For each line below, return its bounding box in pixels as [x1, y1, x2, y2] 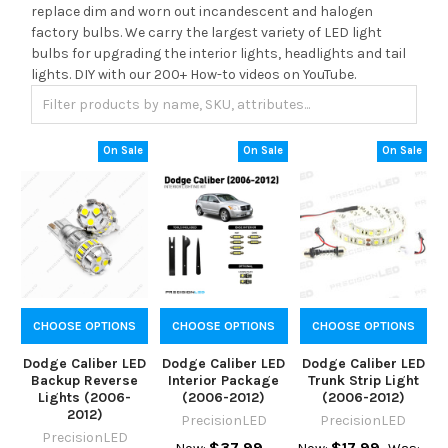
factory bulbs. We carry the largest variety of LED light [31, 23, 382, 41]
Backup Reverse [31, 372, 139, 390]
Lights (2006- [38, 389, 132, 407]
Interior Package [168, 372, 280, 390]
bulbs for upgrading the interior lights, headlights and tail [31, 44, 406, 62]
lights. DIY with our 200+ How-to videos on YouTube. [31, 65, 356, 83]
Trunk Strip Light [307, 372, 419, 390]
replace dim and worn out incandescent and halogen [31, 2, 373, 20]
